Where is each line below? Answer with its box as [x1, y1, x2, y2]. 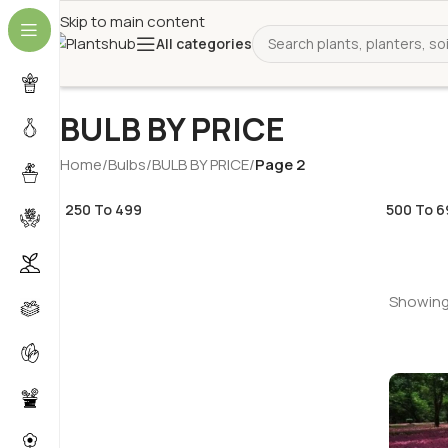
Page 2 [255, 154, 305, 175]
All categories [156, 33, 252, 53]
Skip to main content [60, 11, 205, 32]
